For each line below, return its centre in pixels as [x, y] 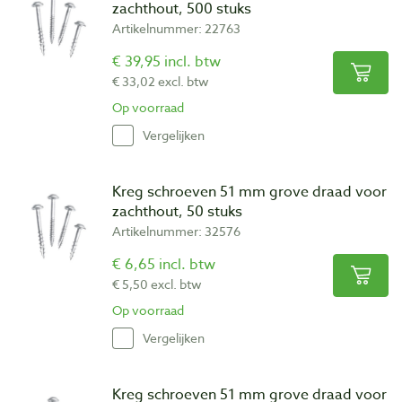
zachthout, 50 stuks [177, 211]
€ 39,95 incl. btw [166, 61]
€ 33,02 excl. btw [161, 81]
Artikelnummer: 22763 [176, 28]
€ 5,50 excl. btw [157, 284]
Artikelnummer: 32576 [176, 231]
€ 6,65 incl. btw [164, 264]
